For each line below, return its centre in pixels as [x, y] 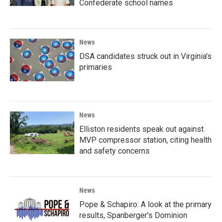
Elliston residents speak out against [141, 129]
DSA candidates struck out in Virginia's [145, 56]
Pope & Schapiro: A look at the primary [145, 204]
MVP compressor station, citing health [145, 140]
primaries [96, 67]
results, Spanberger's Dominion [133, 215]
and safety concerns [114, 151]
